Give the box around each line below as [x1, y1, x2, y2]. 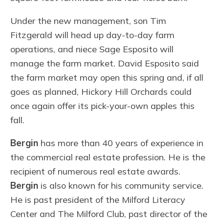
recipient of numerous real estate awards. [10, 166, 181, 177]
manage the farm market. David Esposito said [10, 57, 199, 69]
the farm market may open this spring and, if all [10, 71, 204, 83]
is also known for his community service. [38, 180, 204, 192]
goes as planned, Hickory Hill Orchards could [10, 86, 192, 97]
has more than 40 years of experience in [41, 137, 204, 149]
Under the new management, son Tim [10, 15, 167, 26]
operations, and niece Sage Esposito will [10, 43, 174, 55]
